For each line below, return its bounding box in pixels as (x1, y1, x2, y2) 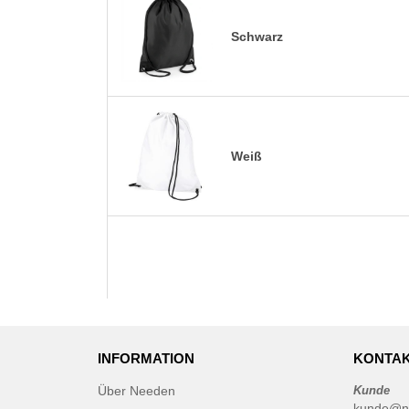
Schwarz (231, 28, 283, 44)
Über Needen (98, 383, 175, 399)
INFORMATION (98, 351, 194, 367)
